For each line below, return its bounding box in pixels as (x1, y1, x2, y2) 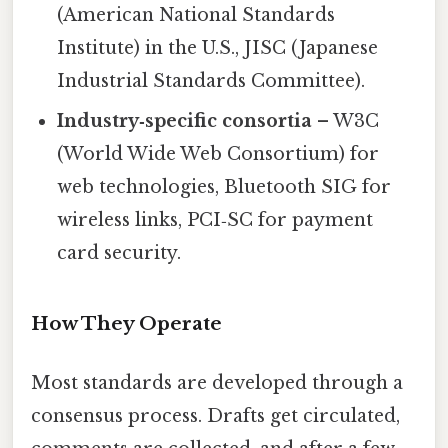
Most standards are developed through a (31, 372, 403, 395)
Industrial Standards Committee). (57, 70, 366, 93)
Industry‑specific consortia (57, 110, 313, 133)
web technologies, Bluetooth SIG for (57, 176, 392, 199)
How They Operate (31, 311, 222, 335)
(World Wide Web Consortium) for (57, 143, 380, 166)
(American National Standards (57, 4, 336, 27)
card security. (57, 242, 182, 265)
